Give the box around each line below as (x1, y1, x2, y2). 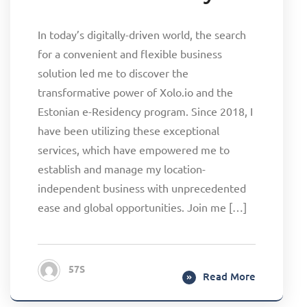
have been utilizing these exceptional (38, 123, 219, 137)
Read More (203, 269, 256, 283)
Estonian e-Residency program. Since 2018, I (38, 103, 253, 118)
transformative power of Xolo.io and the (38, 84, 233, 99)
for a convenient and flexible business (38, 46, 222, 60)
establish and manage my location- (38, 161, 206, 175)
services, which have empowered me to (38, 142, 230, 156)
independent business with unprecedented (38, 180, 246, 195)
